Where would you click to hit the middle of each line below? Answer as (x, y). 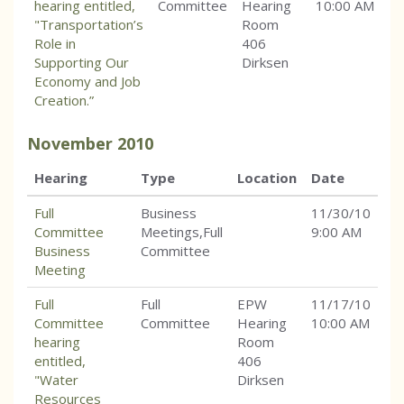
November (70, 144)
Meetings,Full (182, 232)
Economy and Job (87, 82)
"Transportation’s (89, 25)
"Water (56, 380)
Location (267, 178)
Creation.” (64, 101)
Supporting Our (82, 63)
